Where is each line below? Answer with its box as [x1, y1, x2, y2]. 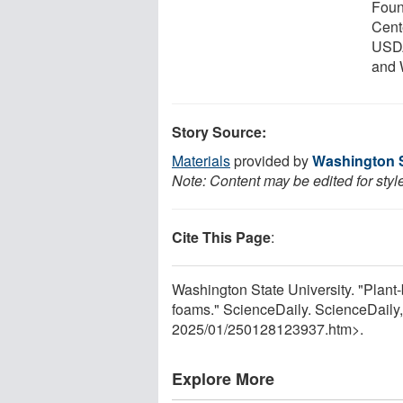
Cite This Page [172, 226, 271, 247]
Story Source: [172, 121, 266, 142]
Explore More [172, 366, 274, 390]
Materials [172, 149, 230, 171]
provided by [230, 149, 312, 171]
